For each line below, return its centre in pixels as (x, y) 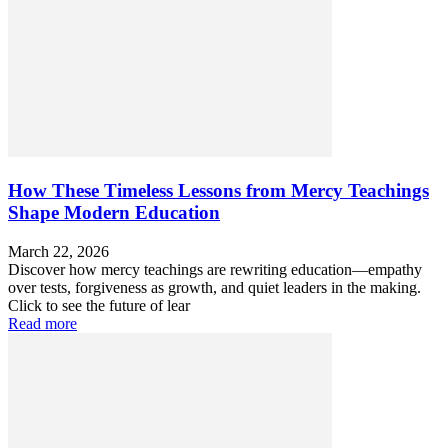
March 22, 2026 (58, 251)
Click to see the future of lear (99, 305)
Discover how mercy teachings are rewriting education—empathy (215, 269)
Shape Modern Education (114, 212)
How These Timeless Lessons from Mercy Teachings (218, 190)
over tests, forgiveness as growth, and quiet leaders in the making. (214, 287)
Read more (42, 323)
